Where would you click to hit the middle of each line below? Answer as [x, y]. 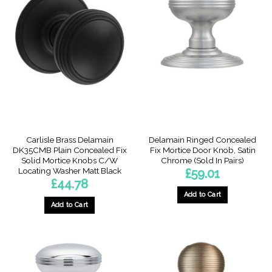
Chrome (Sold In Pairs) [202, 160]
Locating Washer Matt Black [70, 170]
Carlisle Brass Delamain [70, 139]
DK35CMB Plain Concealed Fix [70, 150]
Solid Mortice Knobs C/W [70, 160]
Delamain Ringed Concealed [202, 139]
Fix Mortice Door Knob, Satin [202, 150]
